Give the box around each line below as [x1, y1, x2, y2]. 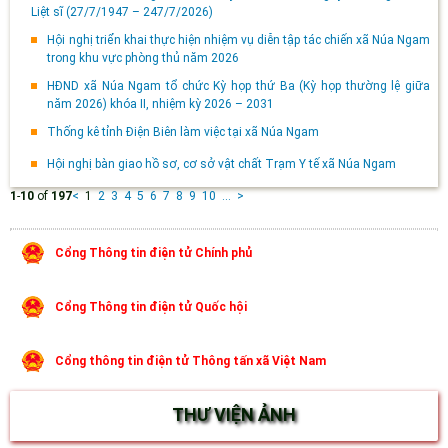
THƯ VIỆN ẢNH [172, 404, 296, 426]
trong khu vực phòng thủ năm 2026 [47, 51, 240, 66]
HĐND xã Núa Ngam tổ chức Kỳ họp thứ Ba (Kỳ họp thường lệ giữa [47, 79, 430, 94]
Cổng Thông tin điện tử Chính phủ [55, 246, 252, 261]
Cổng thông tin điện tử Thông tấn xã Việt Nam [55, 354, 326, 369]
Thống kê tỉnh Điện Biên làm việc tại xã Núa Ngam [47, 125, 320, 140]
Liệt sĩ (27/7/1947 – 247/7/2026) [31, 5, 214, 20]
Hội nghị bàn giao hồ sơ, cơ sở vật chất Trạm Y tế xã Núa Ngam [47, 157, 397, 172]
